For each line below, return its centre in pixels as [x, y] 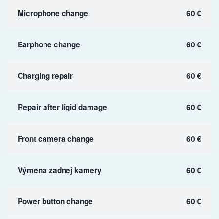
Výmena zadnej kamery [59, 170]
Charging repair [45, 76]
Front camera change [55, 139]
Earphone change [49, 44]
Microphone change [53, 13]
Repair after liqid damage [62, 107]
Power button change [55, 202]
